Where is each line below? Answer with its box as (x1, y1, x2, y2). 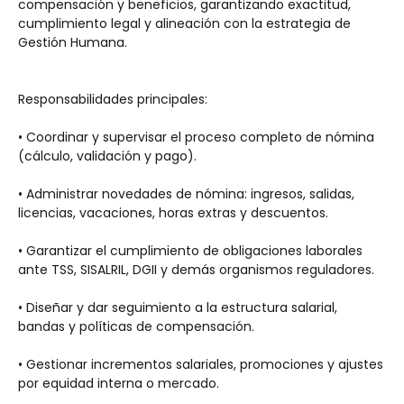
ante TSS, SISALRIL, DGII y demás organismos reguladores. (18, 261, 374, 279)
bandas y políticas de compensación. (18, 317, 254, 335)
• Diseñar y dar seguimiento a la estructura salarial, (18, 298, 337, 317)
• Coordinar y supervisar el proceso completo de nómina (18, 128, 374, 146)
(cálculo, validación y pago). (18, 147, 197, 165)
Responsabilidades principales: (18, 90, 207, 108)
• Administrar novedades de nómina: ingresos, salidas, (18, 185, 354, 203)
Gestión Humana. (18, 33, 127, 51)
